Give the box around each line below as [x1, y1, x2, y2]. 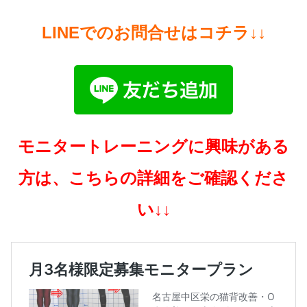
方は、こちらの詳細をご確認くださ [19, 169, 288, 188]
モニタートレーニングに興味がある [18, 137, 289, 156]
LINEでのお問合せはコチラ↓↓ [41, 23, 266, 42]
